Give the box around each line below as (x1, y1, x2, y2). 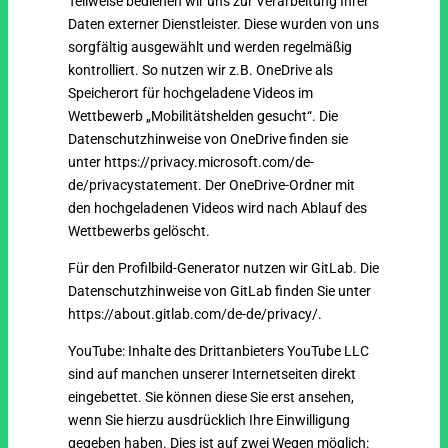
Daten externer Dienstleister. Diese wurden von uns (68, 16, 380, 33)
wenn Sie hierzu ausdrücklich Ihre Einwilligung (68, 412, 351, 429)
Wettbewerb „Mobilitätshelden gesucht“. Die (68, 108, 339, 125)
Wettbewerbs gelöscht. (68, 223, 211, 240)
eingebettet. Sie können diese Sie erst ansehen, (68, 389, 355, 406)
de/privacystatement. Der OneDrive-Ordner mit (68, 177, 356, 194)
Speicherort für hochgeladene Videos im (68, 85, 314, 102)
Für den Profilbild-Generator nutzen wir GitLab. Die (68, 260, 380, 277)
